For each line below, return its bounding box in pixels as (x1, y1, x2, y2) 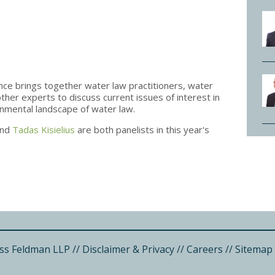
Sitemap (235, 242, 273, 256)
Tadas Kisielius (12, 123, 75, 136)
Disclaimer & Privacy (82, 242, 174, 256)
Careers (187, 242, 223, 256)
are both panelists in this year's (75, 123, 209, 136)
